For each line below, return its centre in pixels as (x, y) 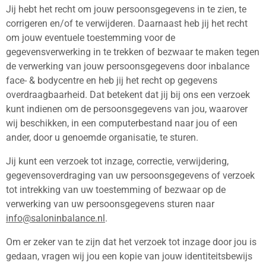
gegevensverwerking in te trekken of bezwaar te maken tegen (133, 52)
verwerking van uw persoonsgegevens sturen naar (110, 204)
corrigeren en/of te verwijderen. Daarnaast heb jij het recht (127, 23)
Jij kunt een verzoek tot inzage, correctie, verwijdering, (117, 161)
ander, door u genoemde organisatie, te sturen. (102, 137)
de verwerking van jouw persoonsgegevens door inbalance (128, 66)
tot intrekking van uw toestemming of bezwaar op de (116, 190)
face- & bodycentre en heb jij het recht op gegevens (112, 80)
